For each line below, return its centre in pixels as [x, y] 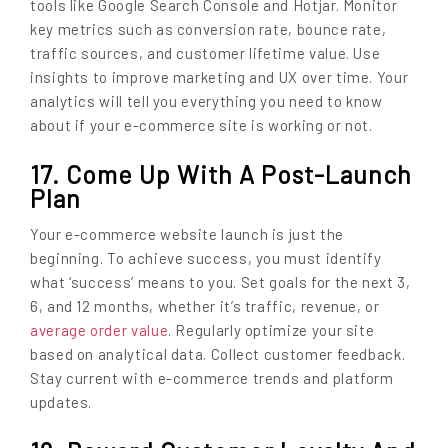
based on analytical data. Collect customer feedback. [218, 354]
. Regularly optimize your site [271, 330]
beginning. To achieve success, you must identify [206, 258]
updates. [61, 402]
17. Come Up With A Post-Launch [221, 173]
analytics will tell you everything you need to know [206, 101]
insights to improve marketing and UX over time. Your [219, 77]
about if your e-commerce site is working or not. [201, 125]
